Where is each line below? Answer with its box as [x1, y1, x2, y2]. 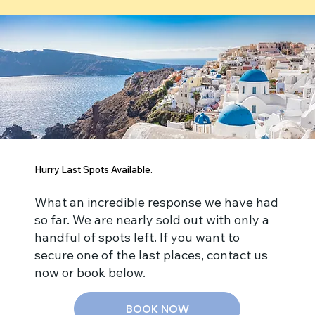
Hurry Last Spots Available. [34, 164, 153, 176]
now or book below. [34, 264, 146, 281]
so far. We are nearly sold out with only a [34, 212, 270, 229]
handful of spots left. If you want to [34, 229, 240, 246]
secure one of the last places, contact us [34, 247, 269, 264]
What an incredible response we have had [34, 194, 279, 211]
